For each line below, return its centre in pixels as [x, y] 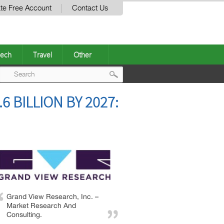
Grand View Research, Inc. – [52, 196]
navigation [144, 115]
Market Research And [41, 205]
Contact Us [90, 8]
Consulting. [24, 214]
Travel [42, 54]
